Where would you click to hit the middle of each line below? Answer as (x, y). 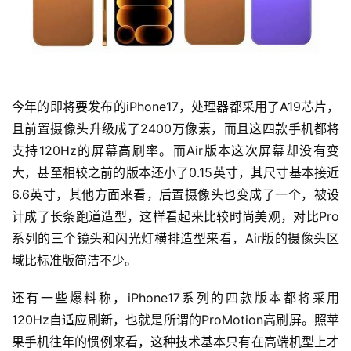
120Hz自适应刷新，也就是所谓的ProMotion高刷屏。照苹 (175, 320)
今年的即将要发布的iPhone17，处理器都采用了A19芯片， (175, 107)
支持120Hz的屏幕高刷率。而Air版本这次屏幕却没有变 (175, 151)
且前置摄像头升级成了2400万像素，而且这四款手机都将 (175, 129)
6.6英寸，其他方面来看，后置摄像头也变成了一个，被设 (175, 195)
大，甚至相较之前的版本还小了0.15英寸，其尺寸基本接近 (175, 173)
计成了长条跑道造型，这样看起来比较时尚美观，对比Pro (175, 217)
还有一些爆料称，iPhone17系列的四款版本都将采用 (175, 298)
